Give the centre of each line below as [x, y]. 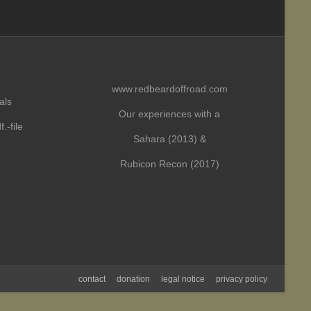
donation [133, 279]
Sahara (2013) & [169, 139]
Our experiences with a [169, 114]
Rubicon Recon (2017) [169, 164]
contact [92, 279]
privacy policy [242, 279]
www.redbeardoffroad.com [169, 89]
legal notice [183, 279]
